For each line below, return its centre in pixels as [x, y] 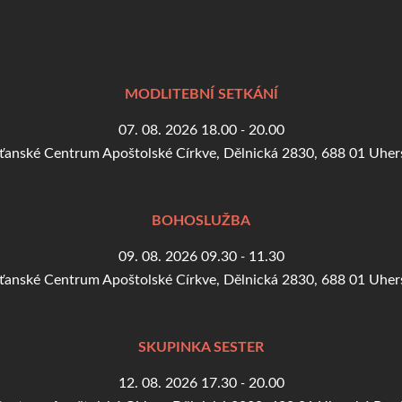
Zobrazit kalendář [201, 304]
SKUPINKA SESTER [201, 159]
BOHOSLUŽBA [201, 32]
